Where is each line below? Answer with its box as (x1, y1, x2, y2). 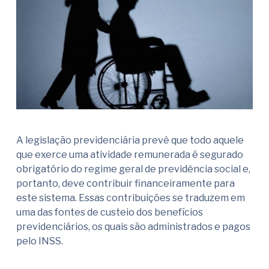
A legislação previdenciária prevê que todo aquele (16, 134, 244, 147)
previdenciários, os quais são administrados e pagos (16, 221, 250, 233)
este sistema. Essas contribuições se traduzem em (16, 192, 245, 204)
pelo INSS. (16, 235, 63, 247)
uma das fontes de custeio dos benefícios (16, 207, 203, 219)
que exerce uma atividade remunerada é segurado (16, 149, 243, 161)
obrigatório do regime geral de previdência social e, (16, 163, 250, 175)
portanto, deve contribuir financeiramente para (16, 178, 235, 190)
